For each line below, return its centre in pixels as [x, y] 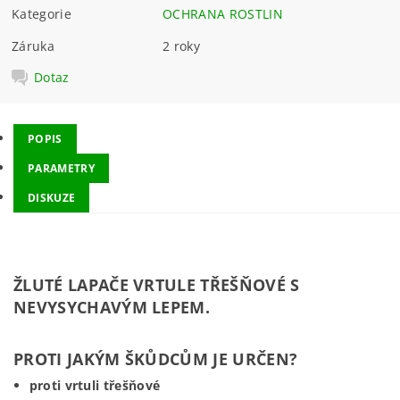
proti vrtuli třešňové [95, 385]
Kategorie [42, 13]
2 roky [182, 46]
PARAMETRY [61, 168]
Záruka [33, 46]
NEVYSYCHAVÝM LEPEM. [117, 307]
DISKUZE [52, 198]
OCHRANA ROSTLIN [223, 13]
